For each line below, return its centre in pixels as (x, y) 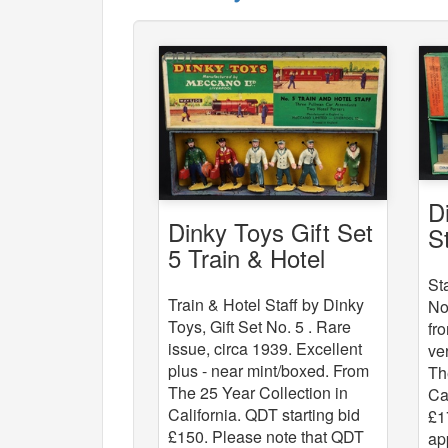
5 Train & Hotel (246, 258)
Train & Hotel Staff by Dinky (266, 305)
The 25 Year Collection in (258, 393)
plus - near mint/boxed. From (268, 371)
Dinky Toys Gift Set (270, 232)
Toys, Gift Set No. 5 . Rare (259, 327)
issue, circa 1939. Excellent (265, 349)
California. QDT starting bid (264, 415)
